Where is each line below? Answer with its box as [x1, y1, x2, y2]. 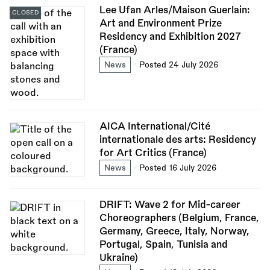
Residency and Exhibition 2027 [99, 31, 241, 42]
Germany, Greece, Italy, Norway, [99, 226, 250, 236]
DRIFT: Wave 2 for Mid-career [99, 199, 240, 210]
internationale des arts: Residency [99, 134, 256, 145]
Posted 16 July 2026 [139, 163, 216, 172]
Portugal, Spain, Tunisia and [99, 239, 228, 250]
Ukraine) [99, 253, 138, 263]
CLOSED [12, 9, 39, 16]
